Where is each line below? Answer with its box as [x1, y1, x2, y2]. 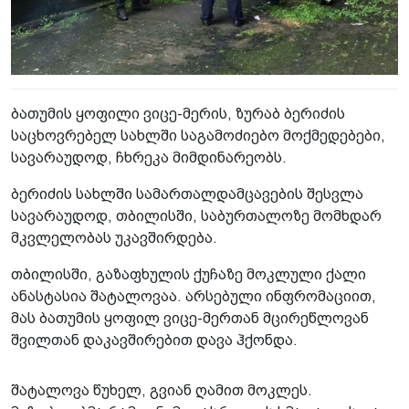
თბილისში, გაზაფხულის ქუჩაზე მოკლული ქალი [11, 267, 366, 283]
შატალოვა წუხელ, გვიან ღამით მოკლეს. [11, 383, 312, 399]
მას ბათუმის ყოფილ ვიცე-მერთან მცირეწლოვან [11, 310, 369, 327]
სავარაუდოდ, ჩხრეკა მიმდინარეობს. [11, 150, 287, 166]
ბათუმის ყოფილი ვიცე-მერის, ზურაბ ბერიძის [11, 106, 345, 122]
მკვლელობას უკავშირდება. [11, 230, 217, 246]
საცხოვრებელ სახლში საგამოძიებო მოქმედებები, [11, 128, 385, 144]
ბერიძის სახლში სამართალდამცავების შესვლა [11, 186, 363, 203]
